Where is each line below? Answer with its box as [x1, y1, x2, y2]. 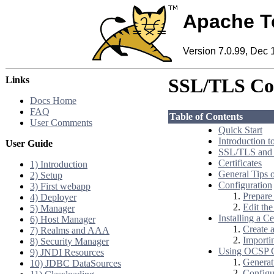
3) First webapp [30, 181, 91, 191]
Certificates [218, 158, 262, 169]
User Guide [6, 138, 53, 149]
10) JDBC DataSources [30, 258, 121, 268]
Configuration [218, 180, 272, 191]
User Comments [30, 117, 92, 128]
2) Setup [30, 170, 62, 180]
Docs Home [30, 95, 76, 106]
